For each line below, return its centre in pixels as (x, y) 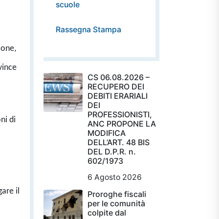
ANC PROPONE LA (122, 123)
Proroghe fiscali (117, 194)
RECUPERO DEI (116, 86)
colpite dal (107, 212)
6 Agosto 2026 (115, 177)
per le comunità (116, 203)
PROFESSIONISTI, (120, 114)
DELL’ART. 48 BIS (119, 142)
